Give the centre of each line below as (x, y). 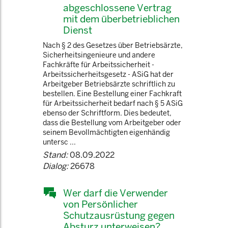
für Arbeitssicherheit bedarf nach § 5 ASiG (113, 103)
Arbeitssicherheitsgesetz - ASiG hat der (108, 74)
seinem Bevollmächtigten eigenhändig (106, 132)
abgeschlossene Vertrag (117, 8)
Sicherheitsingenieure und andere (99, 55)
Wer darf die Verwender (116, 193)
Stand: (55, 155)
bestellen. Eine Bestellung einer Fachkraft (112, 94)
